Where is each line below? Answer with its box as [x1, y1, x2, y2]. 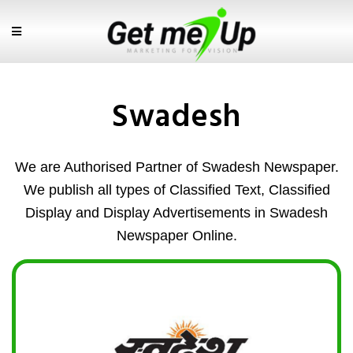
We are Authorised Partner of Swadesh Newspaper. [14, 159, 339, 175]
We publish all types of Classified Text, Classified [23, 182, 330, 198]
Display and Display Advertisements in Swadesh [25, 205, 328, 221]
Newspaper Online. [116, 228, 237, 243]
